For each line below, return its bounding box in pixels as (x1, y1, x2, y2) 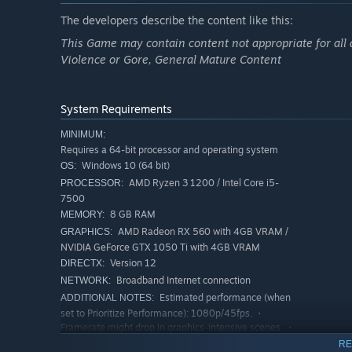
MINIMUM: (60, 128, 105, 140)
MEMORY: (60, 208, 104, 220)
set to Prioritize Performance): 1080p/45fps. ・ (60, 306, 264, 319)
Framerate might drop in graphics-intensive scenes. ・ (60, 321, 295, 333)
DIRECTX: (60, 257, 104, 269)
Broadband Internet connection (114, 273, 251, 286)
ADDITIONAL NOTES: (60, 291, 154, 303)
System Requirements (60, 101, 172, 115)
